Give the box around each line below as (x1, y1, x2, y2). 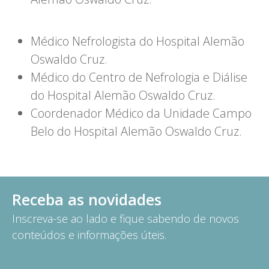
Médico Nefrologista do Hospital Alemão (31, 33, 245, 49)
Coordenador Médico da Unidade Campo (31, 105, 252, 121)
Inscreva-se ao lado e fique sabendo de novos (12, 211, 239, 226)
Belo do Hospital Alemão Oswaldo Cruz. (31, 123, 243, 139)
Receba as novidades (12, 189, 162, 210)
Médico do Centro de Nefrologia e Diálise (31, 69, 248, 85)
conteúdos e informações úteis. (12, 228, 166, 242)
